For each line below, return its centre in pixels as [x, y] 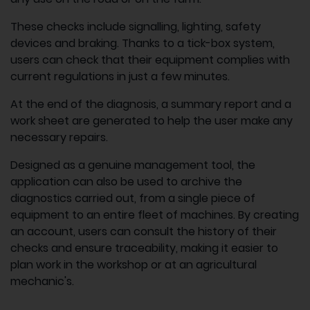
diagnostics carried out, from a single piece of [133, 198]
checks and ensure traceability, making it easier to [144, 248]
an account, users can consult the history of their [144, 231]
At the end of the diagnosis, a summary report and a [151, 104]
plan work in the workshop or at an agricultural [134, 264]
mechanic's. [42, 281]
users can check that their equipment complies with [150, 60]
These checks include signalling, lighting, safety [136, 26]
